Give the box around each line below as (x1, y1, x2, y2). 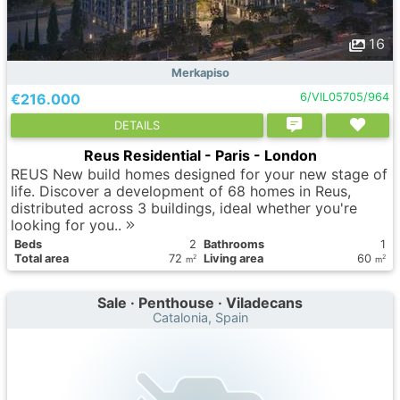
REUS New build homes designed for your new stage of (11, 165, 387, 183)
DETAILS (113, 118, 160, 132)
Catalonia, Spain (152, 310, 248, 325)
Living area (204, 252, 263, 265)
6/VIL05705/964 (299, 90, 389, 104)
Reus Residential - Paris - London (83, 146, 317, 164)
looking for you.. (11, 216, 126, 234)
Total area (14, 252, 69, 265)
